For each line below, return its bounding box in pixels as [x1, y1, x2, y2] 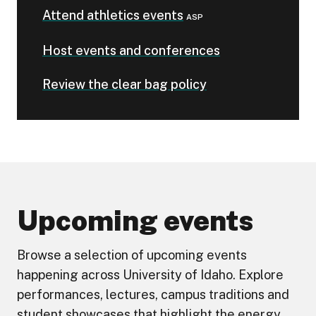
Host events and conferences [42, 43, 220, 58]
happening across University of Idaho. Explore [17, 267, 284, 282]
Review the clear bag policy [42, 77, 207, 92]
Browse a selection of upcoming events [17, 248, 247, 262]
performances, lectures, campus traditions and [17, 287, 289, 302]
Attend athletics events [42, 8, 183, 23]
